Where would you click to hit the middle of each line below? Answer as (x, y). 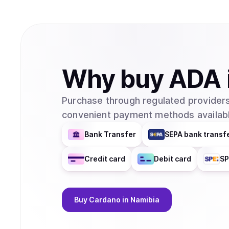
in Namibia (141, 200)
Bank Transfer (110, 134)
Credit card (105, 159)
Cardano (105, 200)
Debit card (173, 159)
